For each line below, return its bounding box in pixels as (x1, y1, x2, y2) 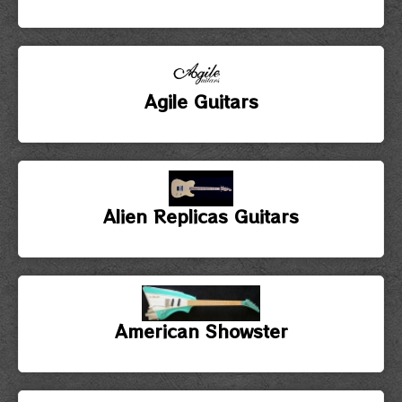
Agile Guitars (144, 88, 258, 113)
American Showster (114, 318, 288, 343)
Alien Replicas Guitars (103, 203, 299, 228)
